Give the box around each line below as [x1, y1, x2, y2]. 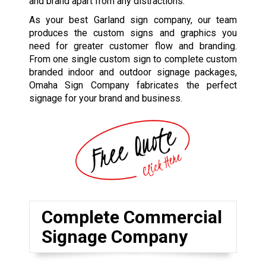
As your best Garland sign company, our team [28, 14, 237, 26]
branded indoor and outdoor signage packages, [28, 66, 237, 78]
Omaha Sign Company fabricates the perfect [28, 80, 237, 91]
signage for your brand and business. [28, 93, 182, 104]
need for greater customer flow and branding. [28, 40, 237, 52]
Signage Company [41, 226, 188, 247]
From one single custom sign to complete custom [28, 53, 237, 65]
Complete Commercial [41, 206, 222, 227]
